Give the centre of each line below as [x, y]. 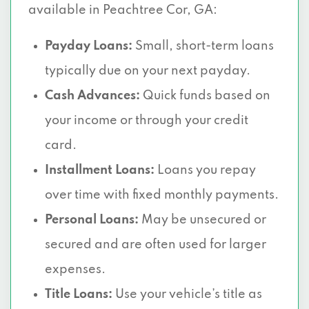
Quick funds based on [205, 96]
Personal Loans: [92, 220]
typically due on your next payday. [148, 71]
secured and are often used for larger [156, 245]
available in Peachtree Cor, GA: [123, 10]
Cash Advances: [92, 96]
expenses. [75, 270]
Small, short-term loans [203, 46]
